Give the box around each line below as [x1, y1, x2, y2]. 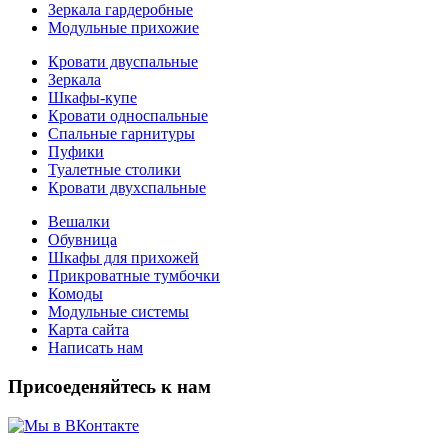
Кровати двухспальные [48, 179, 206, 197]
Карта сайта [48, 321, 129, 339]
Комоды [48, 285, 103, 303]
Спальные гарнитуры [48, 125, 195, 143]
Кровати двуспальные [48, 53, 198, 71]
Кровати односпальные [48, 107, 208, 125]
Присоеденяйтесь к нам [8, 376, 211, 398]
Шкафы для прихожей [48, 249, 199, 267]
